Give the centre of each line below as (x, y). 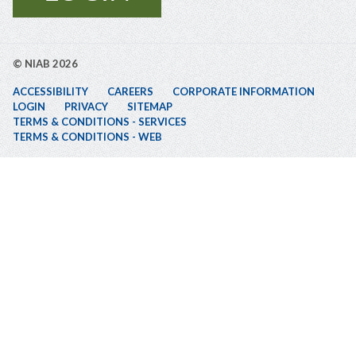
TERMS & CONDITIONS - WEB (87, 137)
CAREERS (130, 92)
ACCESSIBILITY (50, 92)
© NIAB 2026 (45, 64)
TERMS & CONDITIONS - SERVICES (100, 122)
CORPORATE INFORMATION (244, 92)
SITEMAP (150, 107)
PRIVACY (86, 107)
